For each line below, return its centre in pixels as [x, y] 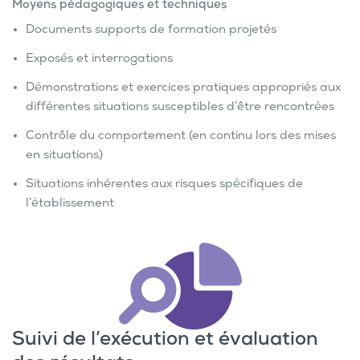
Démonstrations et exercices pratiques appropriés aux [183, 89]
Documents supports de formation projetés [151, 31]
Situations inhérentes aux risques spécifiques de [164, 185]
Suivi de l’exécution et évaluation [165, 342]
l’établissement [70, 205]
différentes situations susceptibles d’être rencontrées [180, 108]
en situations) [64, 156]
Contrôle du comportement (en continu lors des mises [181, 137]
